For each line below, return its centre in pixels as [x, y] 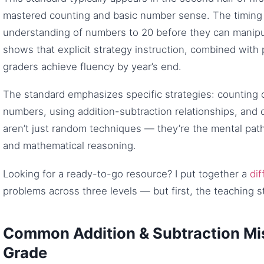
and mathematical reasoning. [70, 146]
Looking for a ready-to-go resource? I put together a [126, 174]
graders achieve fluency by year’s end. [92, 66]
